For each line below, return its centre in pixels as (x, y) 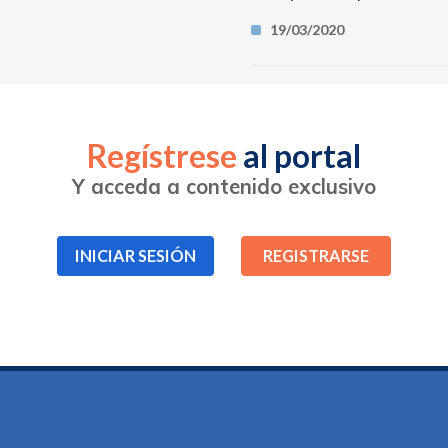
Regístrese (162, 156)
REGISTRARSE (316, 255)
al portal (299, 156)
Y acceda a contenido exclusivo (224, 186)
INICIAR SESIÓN (135, 255)
